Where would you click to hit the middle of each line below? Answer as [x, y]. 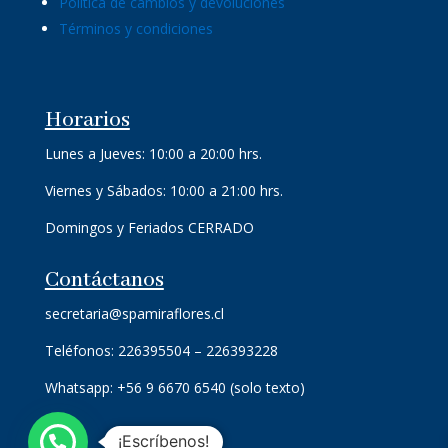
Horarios [87, 121]
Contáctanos [104, 281]
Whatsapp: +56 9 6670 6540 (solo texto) [174, 388]
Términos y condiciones [135, 29]
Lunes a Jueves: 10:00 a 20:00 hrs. [153, 154]
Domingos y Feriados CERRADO [149, 228]
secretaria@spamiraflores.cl [134, 314]
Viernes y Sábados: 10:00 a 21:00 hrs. [163, 191]
